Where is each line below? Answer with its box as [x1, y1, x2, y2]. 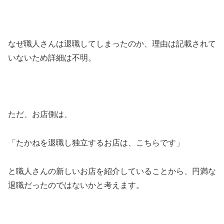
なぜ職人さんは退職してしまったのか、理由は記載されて [8, 39, 216, 48]
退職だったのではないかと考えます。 [8, 180, 144, 189]
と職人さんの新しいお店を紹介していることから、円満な [8, 166, 216, 175]
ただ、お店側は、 [8, 110, 72, 119]
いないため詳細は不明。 [8, 53, 96, 62]
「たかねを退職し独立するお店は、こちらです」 [8, 138, 184, 147]
